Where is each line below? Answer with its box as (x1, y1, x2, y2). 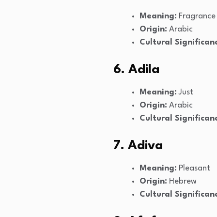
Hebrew (167, 177, 197, 186)
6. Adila (113, 63, 160, 77)
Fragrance (177, 12, 216, 21)
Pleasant (177, 164, 210, 173)
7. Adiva (113, 139, 163, 153)
